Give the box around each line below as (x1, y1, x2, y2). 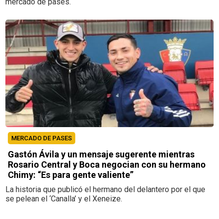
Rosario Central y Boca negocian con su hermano (8, 159, 206, 170)
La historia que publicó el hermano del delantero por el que (5, 184, 206, 194)
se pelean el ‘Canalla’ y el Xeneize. (5, 194, 123, 203)
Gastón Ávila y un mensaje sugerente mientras (8, 149, 195, 159)
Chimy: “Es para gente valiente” (8, 169, 134, 180)
